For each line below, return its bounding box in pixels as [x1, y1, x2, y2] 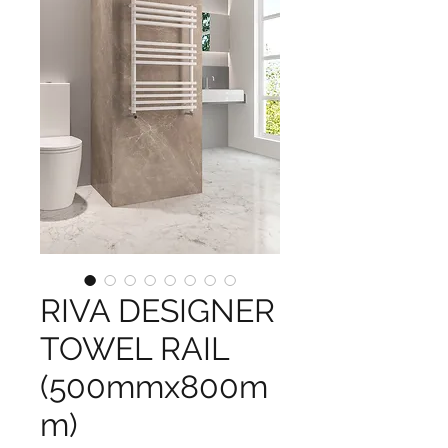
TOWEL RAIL [40, 330, 229, 367]
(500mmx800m [40, 368, 268, 405]
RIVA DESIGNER [40, 292, 275, 329]
